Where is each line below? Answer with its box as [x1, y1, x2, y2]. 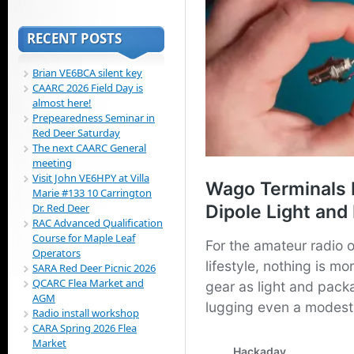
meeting [32, 156, 72, 171]
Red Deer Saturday [32, 126, 120, 141]
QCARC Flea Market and [32, 276, 144, 291]
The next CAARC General [32, 141, 146, 156]
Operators [32, 246, 81, 261]
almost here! [32, 96, 92, 111]
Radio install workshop [32, 306, 139, 321]
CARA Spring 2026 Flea [32, 321, 137, 336]
